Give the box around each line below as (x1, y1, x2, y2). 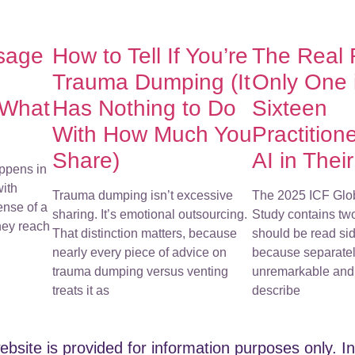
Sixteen (252, 95, 327, 120)
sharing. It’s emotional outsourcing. (52, 207, 247, 221)
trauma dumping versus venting (52, 264, 228, 278)
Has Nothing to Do (52, 95, 236, 120)
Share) (52, 147, 120, 173)
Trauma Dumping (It (52, 69, 250, 94)
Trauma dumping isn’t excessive (52, 188, 233, 202)
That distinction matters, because (52, 226, 237, 240)
